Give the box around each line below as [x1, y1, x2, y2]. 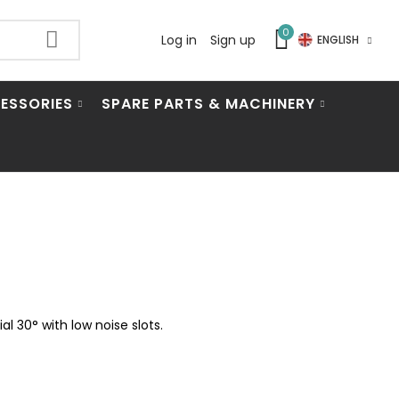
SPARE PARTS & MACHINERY [102, 93, 315, 114]
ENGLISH [317, 32, 359, 47]
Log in [161, 30, 197, 49]
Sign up [210, 30, 256, 49]
